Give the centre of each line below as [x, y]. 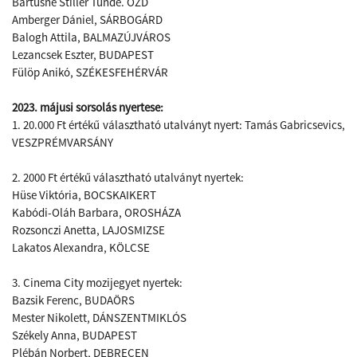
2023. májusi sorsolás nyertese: [88, 107]
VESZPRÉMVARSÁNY [63, 142]
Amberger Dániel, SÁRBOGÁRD [87, 20]
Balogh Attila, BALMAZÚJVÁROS [91, 37]
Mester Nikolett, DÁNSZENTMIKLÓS [99, 318]
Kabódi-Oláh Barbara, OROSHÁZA [96, 212]
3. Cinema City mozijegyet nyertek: [97, 282]
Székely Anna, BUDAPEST [75, 335]
